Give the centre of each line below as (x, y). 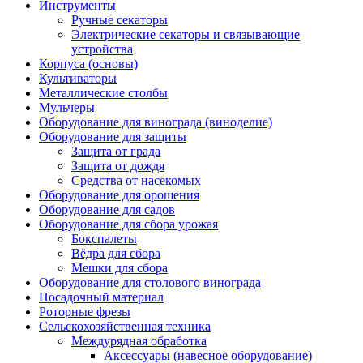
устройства (102, 49)
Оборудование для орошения (119, 195)
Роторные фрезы (85, 312)
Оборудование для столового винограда (150, 283)
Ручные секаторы (120, 20)
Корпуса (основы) (88, 64)
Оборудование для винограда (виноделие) (156, 122)
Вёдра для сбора (116, 254)
